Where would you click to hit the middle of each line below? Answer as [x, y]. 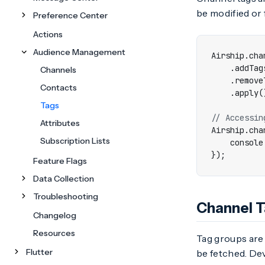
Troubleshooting [66, 196]
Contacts [59, 88]
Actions [48, 34]
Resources [54, 233]
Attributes [60, 123]
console [247, 143]
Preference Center [70, 15]
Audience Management [79, 52]
